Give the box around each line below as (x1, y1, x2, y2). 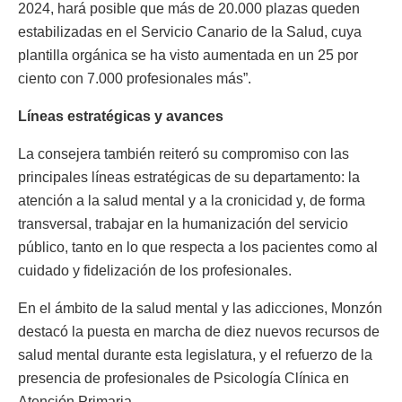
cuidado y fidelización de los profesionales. (18, 262, 292, 278)
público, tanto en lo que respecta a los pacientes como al (18, 239, 378, 255)
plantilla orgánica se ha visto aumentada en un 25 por (18, 47, 358, 63)
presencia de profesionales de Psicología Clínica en (18, 370, 349, 386)
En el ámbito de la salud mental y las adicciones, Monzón (18, 300, 382, 316)
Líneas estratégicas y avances (18, 108, 223, 124)
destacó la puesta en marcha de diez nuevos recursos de (18, 323, 380, 339)
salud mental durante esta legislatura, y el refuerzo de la (18, 346, 372, 363)
